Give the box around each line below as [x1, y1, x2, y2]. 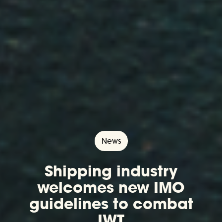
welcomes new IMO [37, 177, 185, 197]
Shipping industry [45, 161, 177, 181]
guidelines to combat [29, 193, 193, 214]
